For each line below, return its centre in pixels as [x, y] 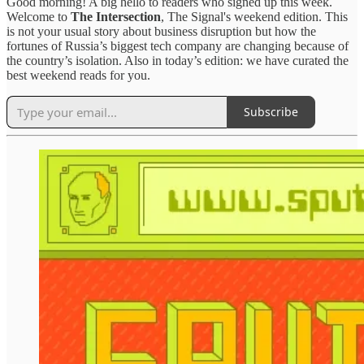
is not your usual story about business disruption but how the [161, 31]
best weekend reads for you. [78, 75]
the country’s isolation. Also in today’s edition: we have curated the [178, 60]
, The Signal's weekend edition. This [254, 16]
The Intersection [116, 16]
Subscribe [271, 112]
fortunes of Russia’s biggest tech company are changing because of [178, 45]
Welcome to [39, 16]
